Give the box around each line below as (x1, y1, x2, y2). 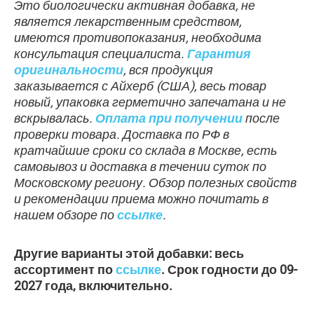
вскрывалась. (14, 111, 95, 126)
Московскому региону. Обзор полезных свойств (14, 175, 296, 191)
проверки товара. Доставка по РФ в (14, 127, 229, 142)
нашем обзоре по (14, 207, 117, 223)
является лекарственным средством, (14, 14, 242, 29)
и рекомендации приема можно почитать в (14, 191, 268, 207)
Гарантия (187, 46, 251, 62)
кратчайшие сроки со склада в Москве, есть (14, 143, 277, 158)
